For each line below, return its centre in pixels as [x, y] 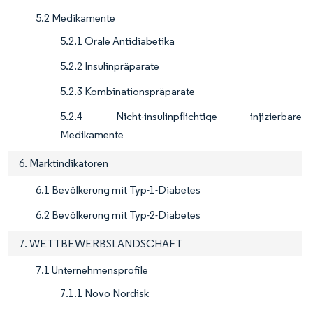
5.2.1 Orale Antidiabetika [117, 41]
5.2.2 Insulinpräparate [110, 66]
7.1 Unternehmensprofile [92, 270]
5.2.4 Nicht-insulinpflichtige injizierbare [181, 117]
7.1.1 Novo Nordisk [104, 293]
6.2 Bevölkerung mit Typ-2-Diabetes [118, 215]
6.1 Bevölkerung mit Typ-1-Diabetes [118, 190]
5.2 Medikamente [75, 18]
